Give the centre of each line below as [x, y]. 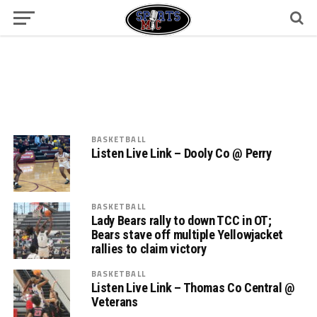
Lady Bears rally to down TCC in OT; [181, 220]
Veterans [114, 302]
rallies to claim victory [149, 249]
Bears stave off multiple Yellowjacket [187, 235]
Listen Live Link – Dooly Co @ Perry [181, 153]
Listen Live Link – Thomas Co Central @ [193, 288]
